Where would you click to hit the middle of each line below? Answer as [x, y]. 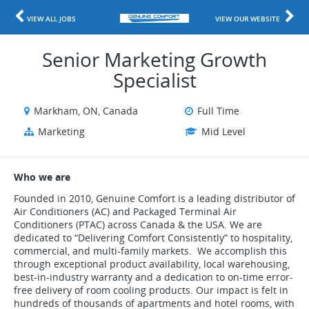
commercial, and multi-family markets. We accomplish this [150, 251]
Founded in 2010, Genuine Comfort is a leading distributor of [154, 198]
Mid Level [223, 131]
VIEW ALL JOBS [51, 19]
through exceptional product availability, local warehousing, [152, 264]
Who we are [42, 177]
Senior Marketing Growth [154, 59]
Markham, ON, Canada [86, 111]
